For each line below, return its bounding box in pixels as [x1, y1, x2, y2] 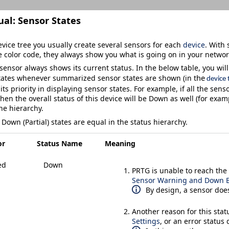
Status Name [37, 139, 82, 149]
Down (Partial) [2, 117, 49, 127]
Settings [132, 216, 160, 226]
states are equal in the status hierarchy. [49, 117, 188, 127]
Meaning [105, 139, 135, 149]
